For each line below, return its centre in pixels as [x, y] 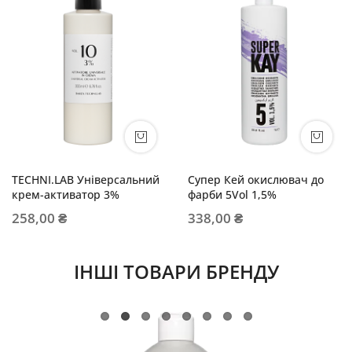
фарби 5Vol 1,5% [232, 195]
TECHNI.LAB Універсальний [86, 180]
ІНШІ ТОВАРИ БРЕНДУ [176, 272]
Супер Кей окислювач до [256, 180]
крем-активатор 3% [66, 195]
